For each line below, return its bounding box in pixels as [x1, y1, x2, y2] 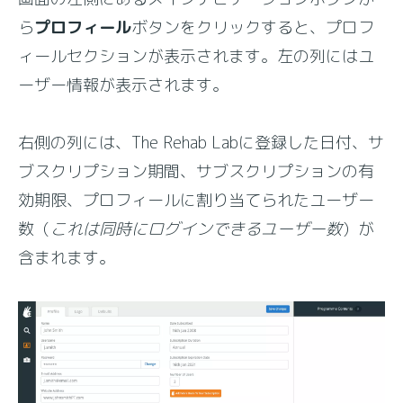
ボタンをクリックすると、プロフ [131, 16, 375, 39]
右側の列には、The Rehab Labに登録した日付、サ [18, 131, 385, 154]
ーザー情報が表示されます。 [18, 74, 229, 96]
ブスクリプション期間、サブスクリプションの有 [18, 160, 375, 183]
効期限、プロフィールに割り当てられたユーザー [18, 189, 375, 211]
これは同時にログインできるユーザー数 [50, 218, 343, 240]
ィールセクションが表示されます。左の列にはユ [18, 45, 375, 67]
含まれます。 [18, 246, 116, 269]
